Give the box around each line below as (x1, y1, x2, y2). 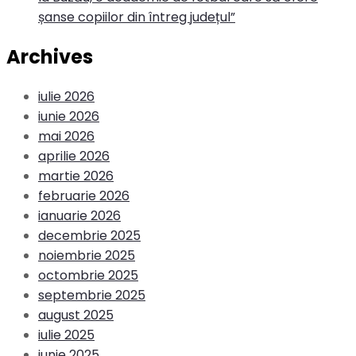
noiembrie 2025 (38, 246, 135, 265)
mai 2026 (38, 126, 95, 145)
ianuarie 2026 (38, 206, 121, 225)
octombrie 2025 (38, 265, 138, 284)
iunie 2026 (38, 106, 99, 126)
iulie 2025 (38, 325, 95, 344)
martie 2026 (38, 166, 114, 185)
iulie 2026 (38, 87, 95, 106)
